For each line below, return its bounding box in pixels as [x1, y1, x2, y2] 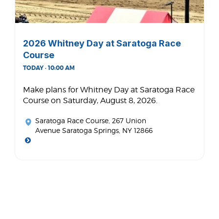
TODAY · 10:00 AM [23, 64, 75, 72]
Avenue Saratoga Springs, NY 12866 [35, 126, 153, 134]
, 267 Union [109, 116, 146, 125]
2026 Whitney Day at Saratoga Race [23, 38, 181, 48]
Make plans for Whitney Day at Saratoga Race [23, 85, 195, 94]
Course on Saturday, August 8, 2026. [23, 95, 157, 105]
